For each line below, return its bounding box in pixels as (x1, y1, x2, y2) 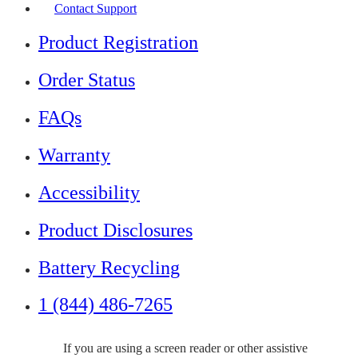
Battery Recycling (38, 257, 180, 278)
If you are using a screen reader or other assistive (62, 341, 308, 356)
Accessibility (38, 181, 140, 203)
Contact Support (54, 2, 137, 16)
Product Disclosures (38, 219, 193, 241)
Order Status (38, 70, 135, 91)
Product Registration (38, 32, 198, 54)
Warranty (38, 144, 110, 165)
